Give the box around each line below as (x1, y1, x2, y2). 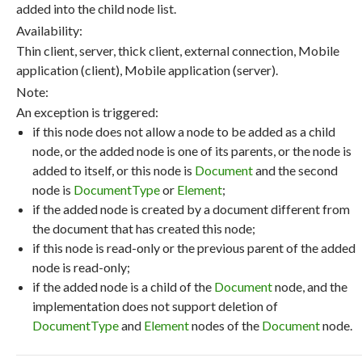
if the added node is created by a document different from (32, 201, 350, 217)
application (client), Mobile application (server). (16, 62, 278, 78)
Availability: (16, 23, 82, 38)
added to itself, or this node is (32, 162, 195, 178)
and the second (253, 162, 338, 178)
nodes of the (189, 318, 262, 333)
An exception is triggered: (16, 104, 158, 120)
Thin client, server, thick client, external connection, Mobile (16, 43, 339, 58)
